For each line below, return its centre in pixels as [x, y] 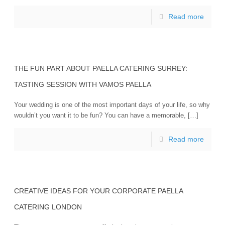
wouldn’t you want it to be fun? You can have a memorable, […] [106, 115]
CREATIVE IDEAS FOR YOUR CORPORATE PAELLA [98, 191]
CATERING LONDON [48, 207]
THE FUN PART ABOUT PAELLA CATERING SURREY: [100, 68]
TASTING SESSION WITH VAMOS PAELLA [82, 84]
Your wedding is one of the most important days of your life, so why [112, 105]
